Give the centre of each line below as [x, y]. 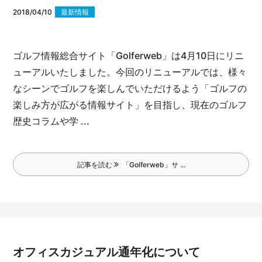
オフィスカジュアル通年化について [107, 252]
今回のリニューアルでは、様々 [182, 72]
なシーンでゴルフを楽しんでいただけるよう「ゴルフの [130, 89]
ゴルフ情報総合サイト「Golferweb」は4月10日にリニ [129, 56]
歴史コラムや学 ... [51, 121]
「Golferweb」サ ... [152, 165]
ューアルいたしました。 [65, 72]
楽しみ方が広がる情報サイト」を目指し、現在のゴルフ [130, 105]
